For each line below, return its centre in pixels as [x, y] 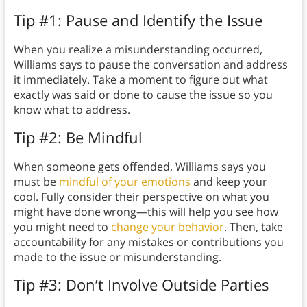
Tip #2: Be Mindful [78, 137]
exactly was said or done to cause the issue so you [143, 95]
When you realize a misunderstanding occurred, [138, 50]
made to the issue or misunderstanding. [117, 257]
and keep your [229, 182]
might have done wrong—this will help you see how [146, 212]
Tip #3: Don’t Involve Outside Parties [141, 285]
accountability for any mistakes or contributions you [148, 242]
